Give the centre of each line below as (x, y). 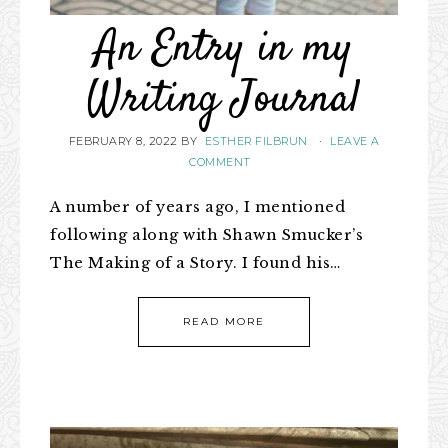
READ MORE (224, 321)
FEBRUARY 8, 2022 (123, 141)
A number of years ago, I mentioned (197, 207)
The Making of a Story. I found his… (195, 263)
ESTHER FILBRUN (256, 141)
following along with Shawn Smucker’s (206, 235)
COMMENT (220, 162)
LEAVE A (355, 141)
